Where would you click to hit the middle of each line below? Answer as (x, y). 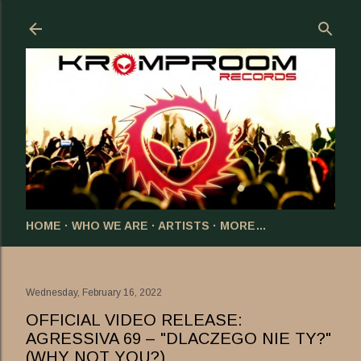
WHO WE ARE (110, 225)
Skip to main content (180, 20)
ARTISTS (184, 225)
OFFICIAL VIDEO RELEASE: (134, 320)
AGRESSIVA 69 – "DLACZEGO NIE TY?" (178, 338)
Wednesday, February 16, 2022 (94, 292)
